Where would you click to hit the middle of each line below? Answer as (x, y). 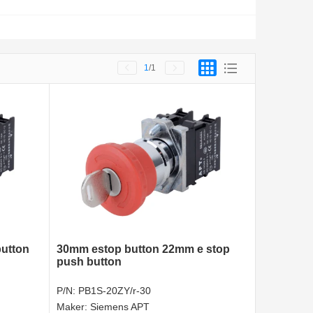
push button (89, 262)
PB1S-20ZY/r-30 (115, 291)
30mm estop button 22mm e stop (143, 249)
